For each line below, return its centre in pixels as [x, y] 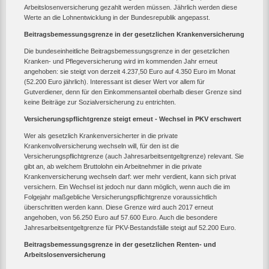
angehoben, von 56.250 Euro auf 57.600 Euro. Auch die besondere [121, 217]
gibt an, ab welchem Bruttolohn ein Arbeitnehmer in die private [113, 166]
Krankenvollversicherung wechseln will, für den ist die [101, 146]
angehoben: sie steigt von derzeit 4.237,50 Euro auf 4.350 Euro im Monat [130, 71]
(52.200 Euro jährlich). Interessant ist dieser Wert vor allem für [114, 81]
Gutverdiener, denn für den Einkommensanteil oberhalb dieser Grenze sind [133, 92]
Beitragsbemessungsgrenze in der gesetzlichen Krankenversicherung [134, 34]
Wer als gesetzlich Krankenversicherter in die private [101, 135]
